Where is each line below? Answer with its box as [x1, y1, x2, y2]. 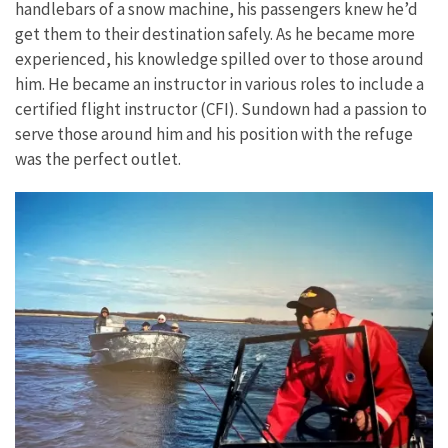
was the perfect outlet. [15, 148, 187, 171]
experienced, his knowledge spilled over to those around [15, 48, 424, 71]
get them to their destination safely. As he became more [15, 23, 415, 46]
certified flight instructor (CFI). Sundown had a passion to [15, 98, 427, 121]
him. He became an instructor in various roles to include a [15, 73, 424, 96]
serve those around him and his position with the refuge [15, 123, 413, 146]
